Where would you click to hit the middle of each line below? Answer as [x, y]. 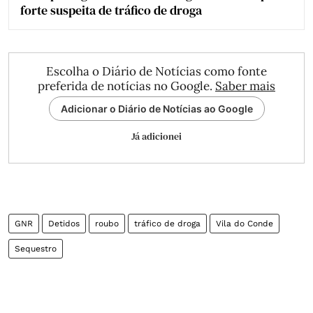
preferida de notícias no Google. [126, 86]
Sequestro [36, 249]
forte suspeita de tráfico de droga [111, 10]
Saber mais [245, 86]
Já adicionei [156, 137]
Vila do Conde [245, 224]
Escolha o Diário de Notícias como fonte [156, 72]
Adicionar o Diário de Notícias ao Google [156, 109]
